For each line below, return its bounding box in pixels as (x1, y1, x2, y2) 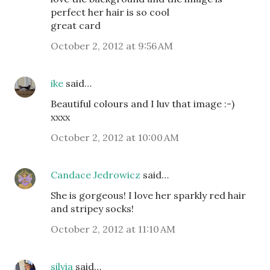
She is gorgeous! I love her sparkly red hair (51, 189, 246, 201)
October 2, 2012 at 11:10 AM (51, 223, 175, 235)
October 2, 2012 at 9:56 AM (51, 40, 173, 52)
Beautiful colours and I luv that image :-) (51, 98, 234, 110)
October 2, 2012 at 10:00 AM (51, 131, 179, 143)
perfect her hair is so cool (51, 6, 169, 18)
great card (51, 19, 101, 31)
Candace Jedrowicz (51, 169, 140, 181)
